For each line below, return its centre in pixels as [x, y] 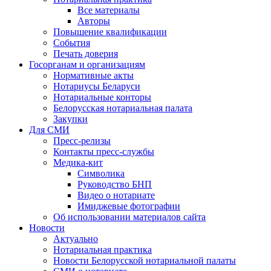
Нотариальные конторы [102, 97]
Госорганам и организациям [87, 65]
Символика [101, 174]
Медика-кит [78, 163]
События [72, 43]
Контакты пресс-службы [104, 152]
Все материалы [109, 10]
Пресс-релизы [82, 141]
